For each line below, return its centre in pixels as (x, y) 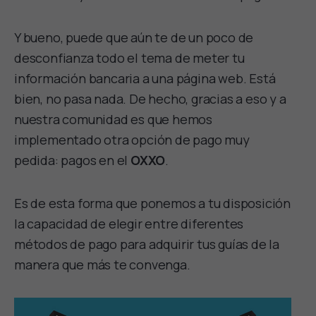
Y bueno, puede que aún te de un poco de (134, 37)
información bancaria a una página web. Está (145, 78)
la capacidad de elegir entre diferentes (129, 223)
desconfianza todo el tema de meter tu (129, 57)
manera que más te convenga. (104, 264)
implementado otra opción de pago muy (132, 139)
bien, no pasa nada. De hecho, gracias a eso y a (150, 98)
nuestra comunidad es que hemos (114, 119)
